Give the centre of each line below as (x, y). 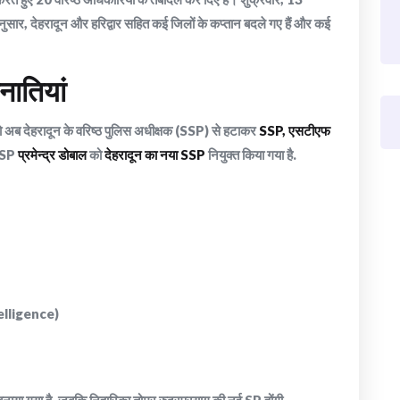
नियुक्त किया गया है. (251, 155)
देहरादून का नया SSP (155, 155)
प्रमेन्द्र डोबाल (52, 155)
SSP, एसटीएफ (295, 131)
